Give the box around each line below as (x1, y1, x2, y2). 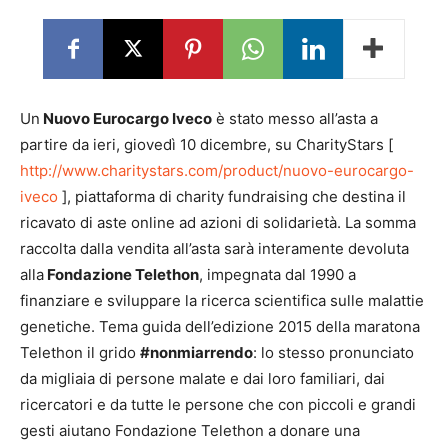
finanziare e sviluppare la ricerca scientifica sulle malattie (20, 291, 424, 310)
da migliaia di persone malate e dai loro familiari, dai (20, 369, 385, 388)
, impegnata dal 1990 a (199, 265, 356, 284)
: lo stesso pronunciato (253, 343, 414, 362)
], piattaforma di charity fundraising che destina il (58, 187, 406, 206)
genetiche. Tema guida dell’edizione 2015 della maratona (20, 317, 420, 336)
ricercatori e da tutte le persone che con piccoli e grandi (20, 395, 416, 414)
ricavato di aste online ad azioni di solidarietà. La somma (20, 213, 416, 232)
